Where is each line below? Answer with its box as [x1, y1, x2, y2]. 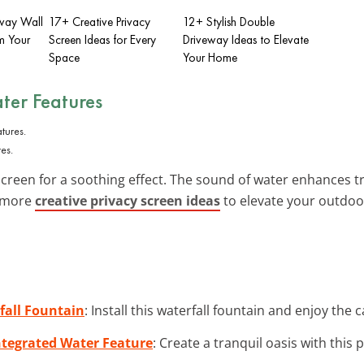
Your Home [183, 49, 237, 66]
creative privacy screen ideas [35, 191, 220, 210]
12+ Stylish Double [183, 13, 275, 30]
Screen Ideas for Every [49, 31, 156, 48]
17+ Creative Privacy [49, 13, 150, 30]
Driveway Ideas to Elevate [183, 31, 309, 48]
